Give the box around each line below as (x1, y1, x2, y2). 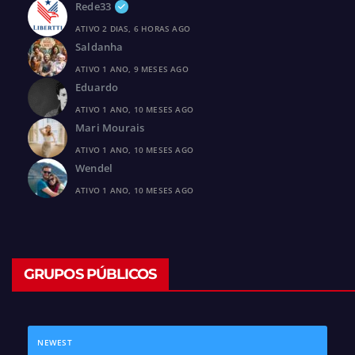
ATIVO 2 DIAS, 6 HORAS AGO (75, 23, 190, 35)
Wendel (75, 161, 113, 176)
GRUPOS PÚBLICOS (24, 265, 157, 284)
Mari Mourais (75, 120, 145, 136)
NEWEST (37, 337, 72, 349)
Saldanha (75, 40, 124, 55)
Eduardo (75, 80, 119, 95)
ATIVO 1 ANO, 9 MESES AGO (75, 63, 189, 75)
